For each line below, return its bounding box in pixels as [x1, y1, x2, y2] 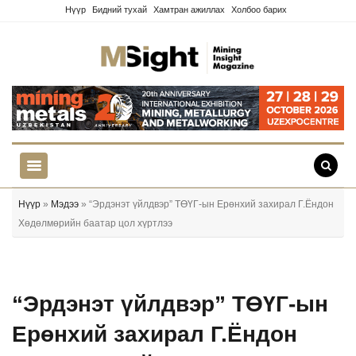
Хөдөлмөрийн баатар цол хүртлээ [18, 217, 172, 229]
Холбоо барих [231, 5, 287, 14]
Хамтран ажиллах [153, 5, 225, 14]
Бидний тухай [92, 5, 147, 14]
